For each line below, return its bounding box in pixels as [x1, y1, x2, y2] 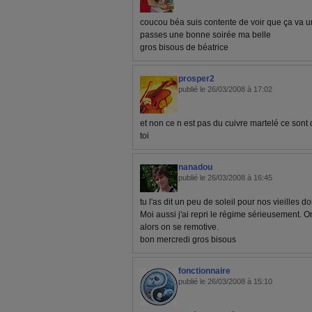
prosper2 [178, 74, 214, 84]
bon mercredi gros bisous [140, 235, 236, 244]
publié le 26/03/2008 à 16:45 [178, 173, 272, 182]
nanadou [178, 162, 212, 172]
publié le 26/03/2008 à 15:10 [178, 277, 272, 286]
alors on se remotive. [140, 222, 219, 232]
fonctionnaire [178, 266, 231, 276]
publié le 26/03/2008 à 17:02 [178, 85, 272, 93]
